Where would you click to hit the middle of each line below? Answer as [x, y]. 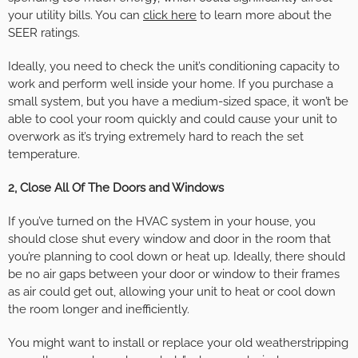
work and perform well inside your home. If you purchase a [171, 84]
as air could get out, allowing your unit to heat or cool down [172, 292]
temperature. [44, 155]
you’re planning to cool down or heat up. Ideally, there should [177, 257]
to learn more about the [264, 16]
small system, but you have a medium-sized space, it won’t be [178, 102]
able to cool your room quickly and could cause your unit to [173, 119]
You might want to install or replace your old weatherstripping [178, 343]
